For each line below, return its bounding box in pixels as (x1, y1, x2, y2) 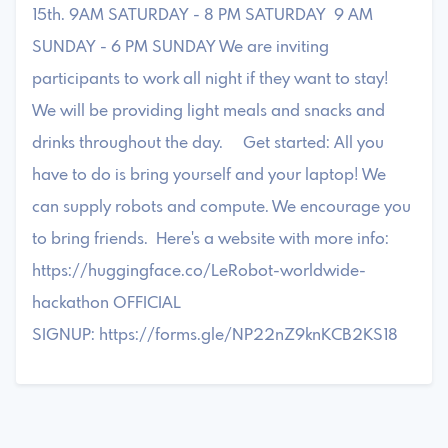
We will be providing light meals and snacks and (32, 102, 385, 120)
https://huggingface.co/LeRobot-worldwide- (32, 262, 366, 280)
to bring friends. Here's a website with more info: (32, 230, 389, 248)
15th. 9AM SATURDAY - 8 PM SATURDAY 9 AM (32, 6, 373, 24)
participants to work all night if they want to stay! (32, 70, 393, 88)
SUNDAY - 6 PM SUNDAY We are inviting (32, 38, 329, 56)
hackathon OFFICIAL (32, 294, 181, 312)
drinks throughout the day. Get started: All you (32, 134, 384, 152)
